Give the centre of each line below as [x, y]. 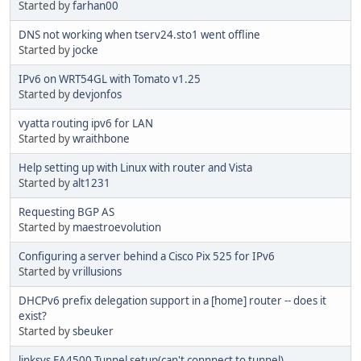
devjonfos [97, 95]
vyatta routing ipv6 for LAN [86, 124]
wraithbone [101, 139]
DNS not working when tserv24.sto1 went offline [139, 35]
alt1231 [91, 183]
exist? [33, 316]
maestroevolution [117, 228]
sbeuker [93, 332]
